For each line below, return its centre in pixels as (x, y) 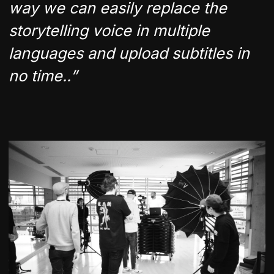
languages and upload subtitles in (129, 53)
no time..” (43, 76)
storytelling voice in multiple (109, 30)
